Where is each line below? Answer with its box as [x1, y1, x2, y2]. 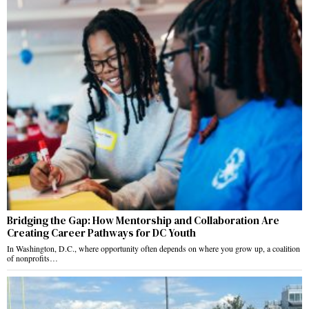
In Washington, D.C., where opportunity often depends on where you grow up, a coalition [7, 243, 300, 255]
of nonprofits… [7, 252, 58, 264]
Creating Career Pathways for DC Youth [7, 226, 196, 241]
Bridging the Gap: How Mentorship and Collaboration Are [7, 213, 279, 228]
